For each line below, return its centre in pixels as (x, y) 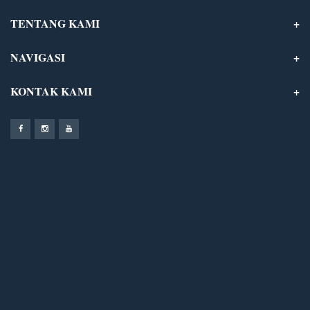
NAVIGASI (38, 57)
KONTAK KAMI (51, 91)
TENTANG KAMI (55, 23)
